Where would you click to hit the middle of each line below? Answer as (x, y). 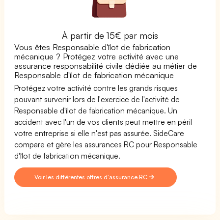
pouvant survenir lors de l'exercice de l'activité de (97, 99)
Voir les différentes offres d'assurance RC (92, 177)
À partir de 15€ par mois (110, 35)
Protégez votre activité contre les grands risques (96, 88)
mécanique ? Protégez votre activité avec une (97, 56)
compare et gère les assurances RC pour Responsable (106, 144)
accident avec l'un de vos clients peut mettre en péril (103, 122)
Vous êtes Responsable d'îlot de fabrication (93, 47)
